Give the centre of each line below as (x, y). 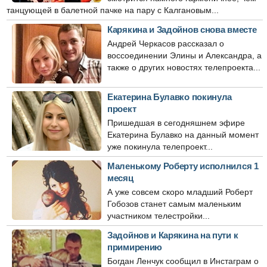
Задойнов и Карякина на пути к (173, 235)
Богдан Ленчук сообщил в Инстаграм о (183, 261)
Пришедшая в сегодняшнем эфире (176, 123)
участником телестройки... (159, 216)
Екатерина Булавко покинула (170, 97)
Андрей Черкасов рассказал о (166, 44)
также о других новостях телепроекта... (184, 67)
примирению (135, 247)
